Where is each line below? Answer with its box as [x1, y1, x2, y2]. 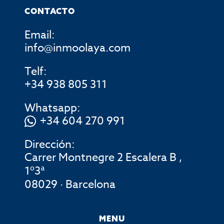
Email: [24, 27, 55, 43]
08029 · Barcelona [24, 176, 116, 193]
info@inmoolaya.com [24, 40, 131, 56]
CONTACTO [24, 6, 75, 16]
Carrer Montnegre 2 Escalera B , [24, 149, 182, 166]
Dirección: [24, 136, 75, 153]
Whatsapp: [24, 100, 80, 116]
